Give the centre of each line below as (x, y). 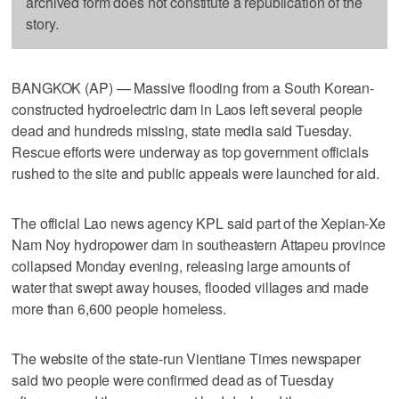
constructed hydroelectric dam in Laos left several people (187, 109)
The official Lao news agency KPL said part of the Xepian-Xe (199, 223)
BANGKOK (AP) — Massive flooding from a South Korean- (193, 87)
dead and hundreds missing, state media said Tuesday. (182, 130)
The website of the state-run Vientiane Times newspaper (186, 358)
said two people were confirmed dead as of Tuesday (173, 379)
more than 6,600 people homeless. (119, 308)
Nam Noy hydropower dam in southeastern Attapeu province (199, 244)
